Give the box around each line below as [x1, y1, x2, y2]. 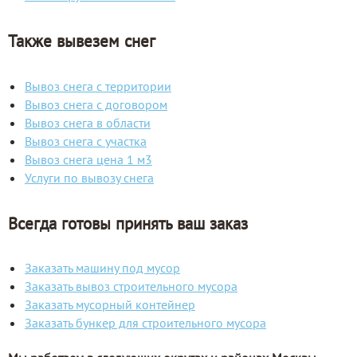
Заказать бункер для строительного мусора [25, 315, 266, 331]
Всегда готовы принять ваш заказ [8, 212, 248, 234]
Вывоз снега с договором [25, 96, 167, 112]
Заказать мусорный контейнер [25, 296, 195, 313]
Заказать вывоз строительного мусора [25, 278, 237, 295]
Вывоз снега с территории [25, 77, 171, 94]
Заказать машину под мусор [25, 260, 180, 277]
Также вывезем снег [8, 30, 155, 53]
